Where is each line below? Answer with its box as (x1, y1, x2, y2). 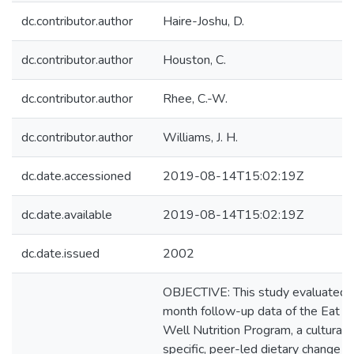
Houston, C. (163, 51, 226, 69)
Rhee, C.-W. (163, 90, 228, 107)
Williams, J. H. (163, 129, 238, 146)
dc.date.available (21, 206, 112, 224)
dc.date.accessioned (21, 168, 131, 185)
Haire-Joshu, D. (163, 13, 244, 30)
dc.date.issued (21, 245, 100, 262)
